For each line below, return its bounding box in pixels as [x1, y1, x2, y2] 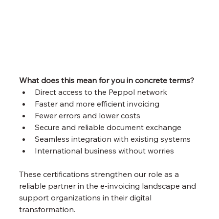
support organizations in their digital [19, 192, 154, 202]
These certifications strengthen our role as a [19, 169, 181, 179]
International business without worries [35, 145, 175, 155]
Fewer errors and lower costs [35, 110, 141, 120]
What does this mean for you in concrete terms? [19, 75, 195, 85]
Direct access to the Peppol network [35, 87, 168, 97]
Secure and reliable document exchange [35, 122, 182, 132]
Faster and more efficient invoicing [35, 98, 160, 109]
